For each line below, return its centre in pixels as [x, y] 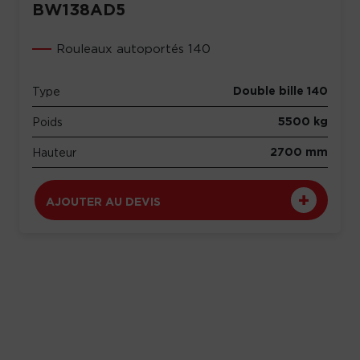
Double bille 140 [280, 91]
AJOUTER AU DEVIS [103, 202]
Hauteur [54, 152]
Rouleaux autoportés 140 [133, 49]
